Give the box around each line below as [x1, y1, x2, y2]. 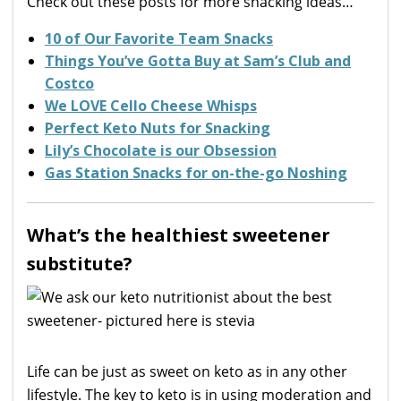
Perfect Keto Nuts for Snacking [45, 117, 270, 138]
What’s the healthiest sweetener [27, 222, 330, 247]
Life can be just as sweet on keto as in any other [27, 361, 347, 381]
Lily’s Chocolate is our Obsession [45, 140, 277, 160]
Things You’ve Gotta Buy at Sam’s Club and [45, 50, 351, 71]
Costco [45, 73, 94, 93]
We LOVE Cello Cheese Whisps [45, 95, 257, 115]
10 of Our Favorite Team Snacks [45, 28, 273, 48]
